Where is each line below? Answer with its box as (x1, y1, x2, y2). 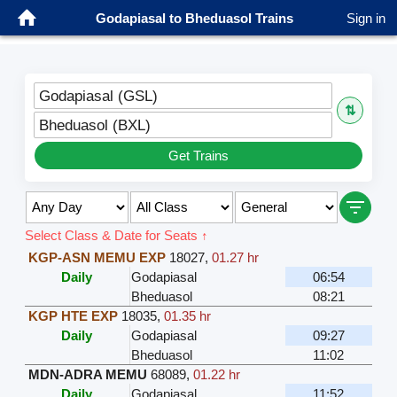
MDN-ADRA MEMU (27, 366, 147, 382)
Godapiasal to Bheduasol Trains (95, 10, 293, 26)
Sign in (346, 10, 385, 26)
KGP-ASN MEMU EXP (27, 249, 166, 265)
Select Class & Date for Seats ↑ (24, 227, 208, 243)
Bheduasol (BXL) (38, 116, 151, 133)
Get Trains (168, 147, 229, 163)
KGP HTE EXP (27, 307, 118, 323)
